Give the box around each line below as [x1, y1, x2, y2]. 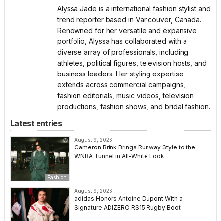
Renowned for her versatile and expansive [57, 26, 197, 35]
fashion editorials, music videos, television [57, 91, 194, 100]
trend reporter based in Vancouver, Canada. [57, 15, 201, 24]
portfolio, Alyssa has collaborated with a [57, 37, 187, 46]
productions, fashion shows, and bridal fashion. [57, 102, 210, 111]
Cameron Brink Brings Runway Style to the [74, 144, 195, 151]
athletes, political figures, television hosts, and [57, 59, 207, 68]
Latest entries [10, 118, 62, 129]
